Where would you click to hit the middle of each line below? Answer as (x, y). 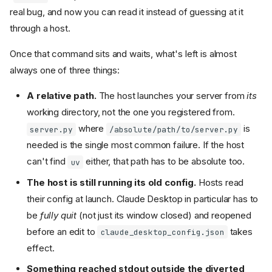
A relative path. (62, 96)
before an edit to (62, 231)
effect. (41, 248)
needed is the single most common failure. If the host (136, 145)
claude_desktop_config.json (162, 232)
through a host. (40, 29)
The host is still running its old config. (111, 182)
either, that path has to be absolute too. (164, 161)
